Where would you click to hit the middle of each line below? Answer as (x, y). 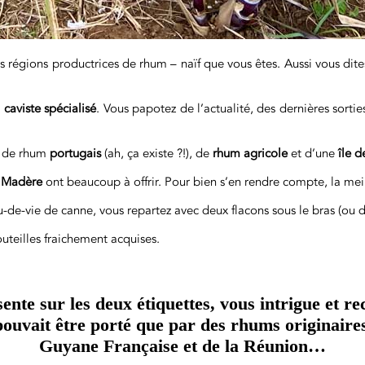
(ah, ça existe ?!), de (157, 153)
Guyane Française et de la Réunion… (182, 346)
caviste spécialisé (50, 108)
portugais (75, 153)
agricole (266, 153)
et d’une (313, 153)
